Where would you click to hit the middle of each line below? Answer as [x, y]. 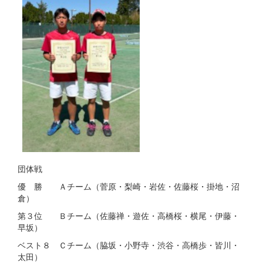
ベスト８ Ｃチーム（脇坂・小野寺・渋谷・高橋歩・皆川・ [129, 245]
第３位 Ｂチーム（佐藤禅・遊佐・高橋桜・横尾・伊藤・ [129, 215]
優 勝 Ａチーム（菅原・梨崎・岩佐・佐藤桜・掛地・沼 [129, 186]
